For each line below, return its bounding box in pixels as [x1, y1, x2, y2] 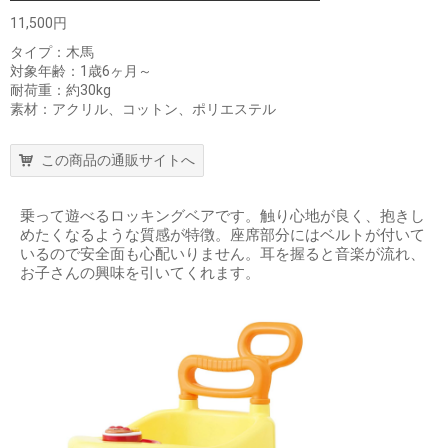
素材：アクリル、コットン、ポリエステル [10, 101, 276, 118]
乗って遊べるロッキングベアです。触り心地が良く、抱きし [20, 207, 425, 226]
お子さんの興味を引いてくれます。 [20, 264, 260, 283]
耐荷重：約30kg [10, 82, 111, 99]
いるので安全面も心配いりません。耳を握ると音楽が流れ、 [20, 245, 425, 264]
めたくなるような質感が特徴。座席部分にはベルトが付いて [20, 226, 425, 245]
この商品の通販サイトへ [41, 152, 195, 169]
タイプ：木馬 [10, 44, 94, 61]
